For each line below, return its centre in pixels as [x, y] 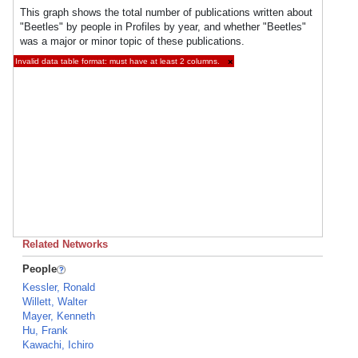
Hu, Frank [45, 330]
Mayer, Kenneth [59, 316]
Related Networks [65, 244]
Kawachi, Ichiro [58, 345]
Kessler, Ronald [59, 287]
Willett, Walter [55, 302]
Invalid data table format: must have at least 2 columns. [117, 61]
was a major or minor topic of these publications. [132, 41]
